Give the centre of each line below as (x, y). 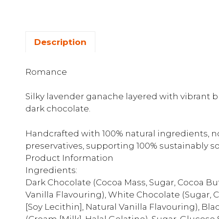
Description (60, 42)
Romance (46, 72)
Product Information (69, 158)
